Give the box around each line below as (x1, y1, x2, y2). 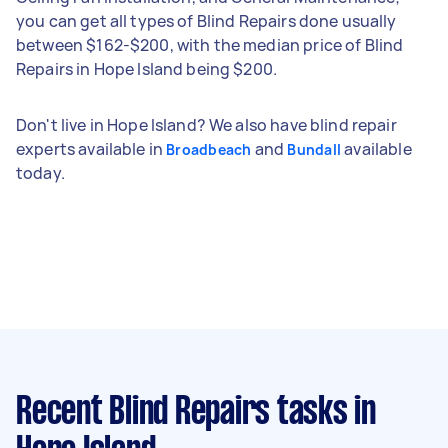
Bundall (287, 139, 342, 159)
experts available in (16, 137, 167, 160)
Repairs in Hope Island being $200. (16, 57, 278, 80)
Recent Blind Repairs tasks (16, 394, 348, 431)
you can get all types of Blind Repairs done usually (16, 9, 397, 32)
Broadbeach (166, 139, 252, 159)
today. (16, 161, 65, 184)
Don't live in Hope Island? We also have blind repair (16, 113, 397, 136)
